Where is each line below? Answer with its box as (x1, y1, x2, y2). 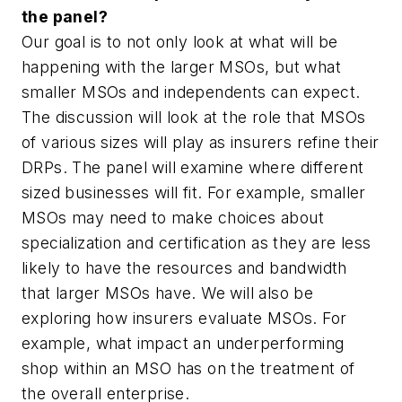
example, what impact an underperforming (22, 334, 345, 354)
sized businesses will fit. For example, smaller (22, 183, 366, 203)
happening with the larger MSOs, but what (22, 57, 341, 77)
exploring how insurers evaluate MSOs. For (22, 309, 347, 328)
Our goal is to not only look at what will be (22, 32, 338, 52)
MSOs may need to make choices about (22, 208, 324, 228)
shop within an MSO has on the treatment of (22, 359, 355, 379)
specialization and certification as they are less (22, 233, 371, 253)
